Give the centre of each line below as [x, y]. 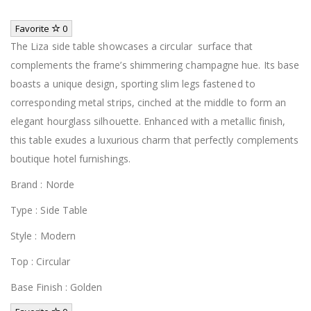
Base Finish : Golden [57, 287]
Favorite [33, 28]
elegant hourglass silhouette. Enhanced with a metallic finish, [148, 121]
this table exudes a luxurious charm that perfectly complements [155, 140]
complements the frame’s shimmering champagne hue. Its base [155, 65]
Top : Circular [40, 261]
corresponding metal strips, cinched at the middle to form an [149, 102]
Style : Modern [43, 235]
